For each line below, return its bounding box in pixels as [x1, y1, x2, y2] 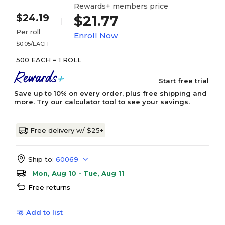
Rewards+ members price [74, 2, 168, 11]
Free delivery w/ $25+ [30, 126, 103, 134]
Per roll [16, 28, 40, 36]
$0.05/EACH [16, 40, 49, 47]
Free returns [28, 183, 70, 191]
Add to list [26, 208, 63, 216]
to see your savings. [116, 98, 190, 106]
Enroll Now [74, 31, 118, 40]
